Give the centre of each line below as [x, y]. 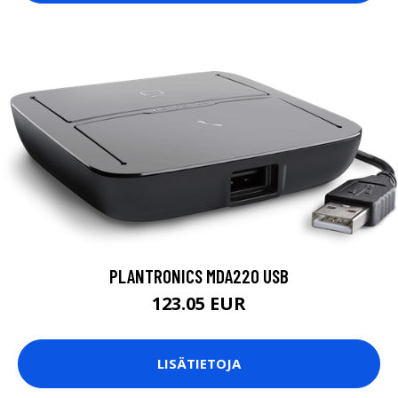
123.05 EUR [199, 303]
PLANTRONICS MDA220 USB [199, 275]
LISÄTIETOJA [199, 364]
